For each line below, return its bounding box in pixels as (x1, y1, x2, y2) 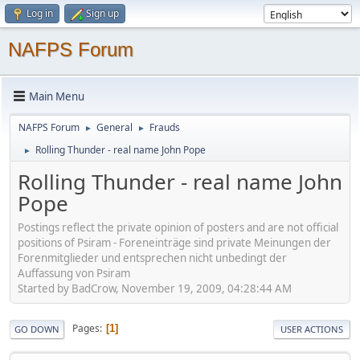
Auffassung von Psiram (18, 265, 130, 280)
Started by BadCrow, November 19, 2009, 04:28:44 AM (18, 280, 292, 296)
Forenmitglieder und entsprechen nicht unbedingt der (18, 250, 287, 265)
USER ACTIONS (280, 322, 343, 335)
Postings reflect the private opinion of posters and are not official (18, 219, 338, 235)
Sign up (86, 6, 119, 20)
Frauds (149, 121, 180, 134)
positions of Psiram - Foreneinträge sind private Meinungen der (18, 235, 331, 250)
